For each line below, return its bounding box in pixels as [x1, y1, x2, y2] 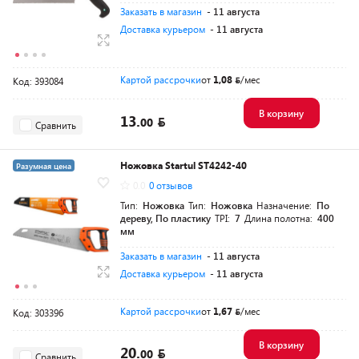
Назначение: [256, 199, 314, 212]
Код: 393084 [13, 75, 63, 88]
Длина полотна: [244, 212, 315, 225]
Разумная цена [16, 160, 71, 172]
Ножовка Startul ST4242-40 [120, 159, 247, 172]
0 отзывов [149, 179, 192, 192]
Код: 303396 [13, 306, 63, 320]
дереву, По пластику [120, 212, 211, 225]
